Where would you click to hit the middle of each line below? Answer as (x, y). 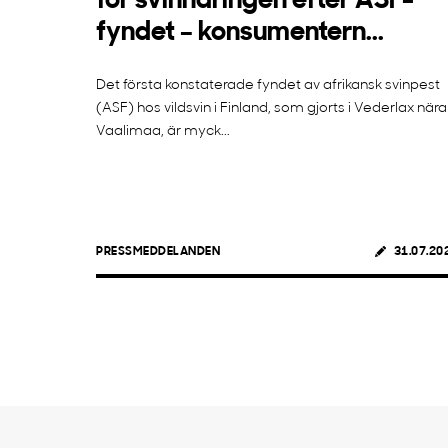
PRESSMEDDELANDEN (158, 251)
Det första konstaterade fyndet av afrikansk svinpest (268, 85)
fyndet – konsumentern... (240, 33)
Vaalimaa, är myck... (163, 131)
